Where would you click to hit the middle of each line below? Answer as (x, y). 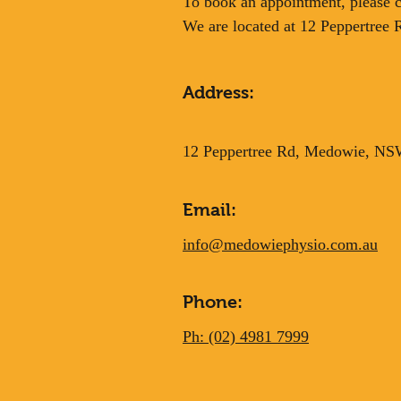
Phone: (213, 302)
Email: (209, 209)
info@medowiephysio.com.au (280, 244)
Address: (218, 92)
